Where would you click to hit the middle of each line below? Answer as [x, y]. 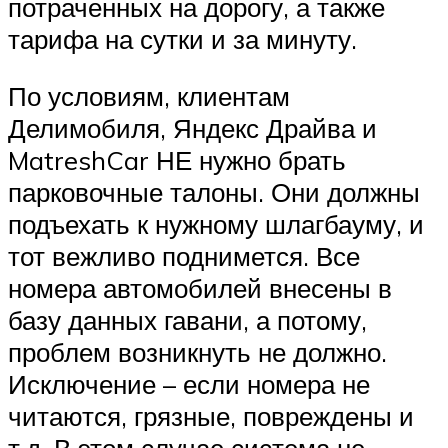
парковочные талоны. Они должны [214, 192]
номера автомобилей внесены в [200, 288]
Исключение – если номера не [189, 384]
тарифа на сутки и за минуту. [182, 38]
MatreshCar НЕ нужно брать [177, 160]
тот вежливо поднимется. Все [184, 256]
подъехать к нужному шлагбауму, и [216, 224]
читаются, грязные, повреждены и [211, 416]
